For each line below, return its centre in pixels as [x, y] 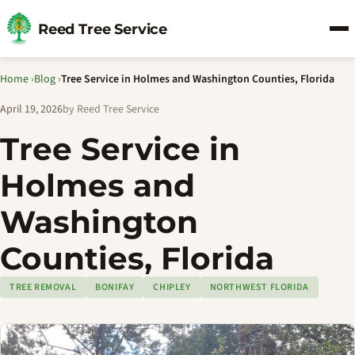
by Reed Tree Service [111, 109]
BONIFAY [115, 287]
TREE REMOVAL [43, 287]
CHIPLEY [172, 287]
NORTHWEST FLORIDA [259, 287]
